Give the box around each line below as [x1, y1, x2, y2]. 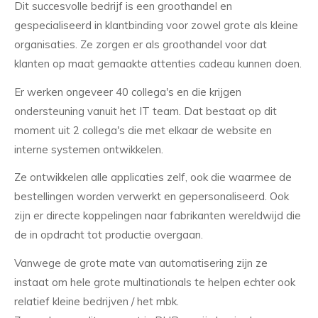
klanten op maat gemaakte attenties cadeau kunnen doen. [14, 56, 302, 70]
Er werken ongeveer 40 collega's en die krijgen [14, 84, 241, 99]
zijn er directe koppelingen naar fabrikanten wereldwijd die [14, 209, 301, 223]
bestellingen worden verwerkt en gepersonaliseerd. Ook [14, 190, 289, 204]
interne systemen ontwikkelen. [14, 142, 166, 156]
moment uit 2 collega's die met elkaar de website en [14, 123, 272, 137]
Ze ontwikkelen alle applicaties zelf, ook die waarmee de [14, 170, 292, 185]
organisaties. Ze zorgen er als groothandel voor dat [14, 37, 267, 51]
